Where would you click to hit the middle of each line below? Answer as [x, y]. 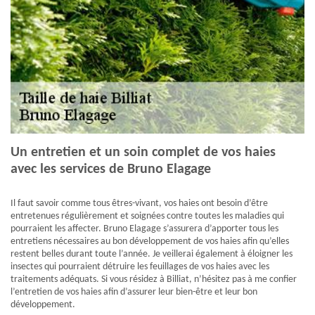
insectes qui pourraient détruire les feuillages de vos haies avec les [140, 267]
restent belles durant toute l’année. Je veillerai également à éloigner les [152, 255]
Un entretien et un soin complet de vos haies [143, 153]
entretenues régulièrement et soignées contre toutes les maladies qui [147, 217]
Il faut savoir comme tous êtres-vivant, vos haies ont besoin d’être [139, 204]
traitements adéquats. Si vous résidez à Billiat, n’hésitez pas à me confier [154, 280]
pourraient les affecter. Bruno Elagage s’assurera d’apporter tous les [144, 229]
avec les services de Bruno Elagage [111, 170]
